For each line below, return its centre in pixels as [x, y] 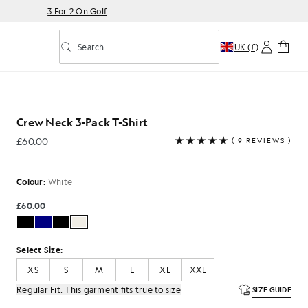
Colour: [31, 181]
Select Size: [40, 250]
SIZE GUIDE [272, 289]
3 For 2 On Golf [77, 11]
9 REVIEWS [262, 140]
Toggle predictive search [124, 53]
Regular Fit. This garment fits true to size [99, 289]
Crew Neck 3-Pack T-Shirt [82, 122]
